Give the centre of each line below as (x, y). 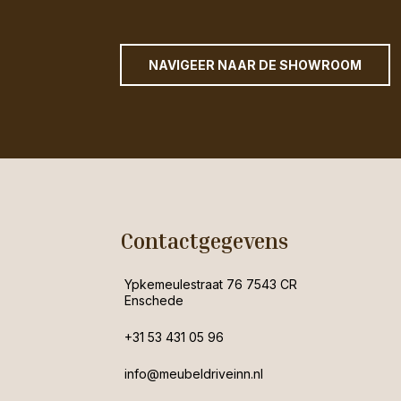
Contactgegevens (205, 241)
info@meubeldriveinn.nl (194, 374)
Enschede (154, 301)
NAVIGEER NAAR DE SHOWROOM (256, 65)
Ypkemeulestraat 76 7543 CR (211, 285)
